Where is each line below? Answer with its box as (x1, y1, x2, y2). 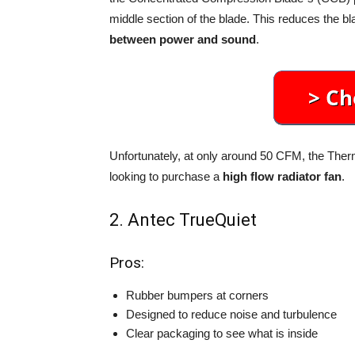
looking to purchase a (109, 170, 223, 184)
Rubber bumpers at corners (126, 288, 269, 303)
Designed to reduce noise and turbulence (126, 307, 337, 322)
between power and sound (109, 32, 256, 47)
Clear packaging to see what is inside (126, 326, 318, 341)
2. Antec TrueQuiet (109, 210, 257, 231)
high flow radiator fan (223, 170, 342, 184)
